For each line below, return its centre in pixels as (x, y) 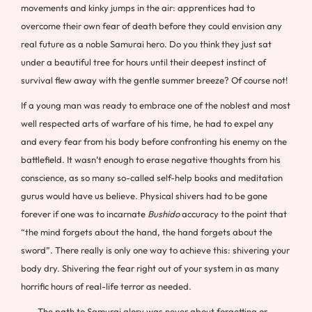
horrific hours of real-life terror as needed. (106, 286)
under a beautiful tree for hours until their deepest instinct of (143, 62)
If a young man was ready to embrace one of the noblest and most (156, 105)
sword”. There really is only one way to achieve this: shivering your (155, 250)
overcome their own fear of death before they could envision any (151, 26)
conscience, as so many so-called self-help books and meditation (152, 178)
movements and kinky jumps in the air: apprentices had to (138, 8)
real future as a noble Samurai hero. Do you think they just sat (146, 44)
